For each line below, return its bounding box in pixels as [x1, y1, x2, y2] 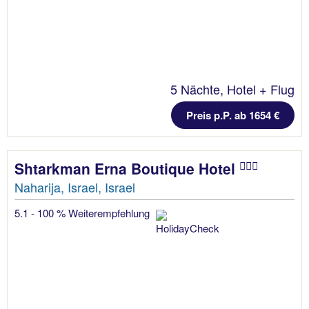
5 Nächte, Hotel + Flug [170, 80, 295, 99]
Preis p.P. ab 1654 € [186, 108, 279, 123]
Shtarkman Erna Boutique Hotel [14, 158, 239, 179]
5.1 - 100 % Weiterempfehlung [14, 206, 152, 221]
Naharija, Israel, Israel [14, 178, 135, 197]
